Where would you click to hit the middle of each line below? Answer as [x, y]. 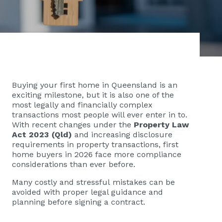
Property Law [161, 125]
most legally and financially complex [82, 105]
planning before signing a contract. [79, 202]
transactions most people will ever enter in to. [100, 115]
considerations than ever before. [74, 164]
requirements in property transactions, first [95, 144]
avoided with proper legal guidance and [87, 192]
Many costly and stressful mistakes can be [93, 182]
